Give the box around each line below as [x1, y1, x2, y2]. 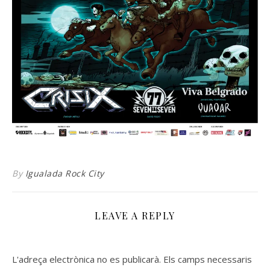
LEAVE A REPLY [95, 209, 175, 222]
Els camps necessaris [163, 253, 252, 266]
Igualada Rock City [25, 168, 104, 180]
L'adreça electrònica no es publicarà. [12, 253, 161, 266]
